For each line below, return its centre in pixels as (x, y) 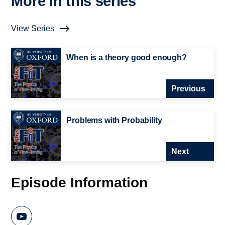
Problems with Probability (114, 121)
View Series (33, 29)
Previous (188, 89)
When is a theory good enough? (127, 58)
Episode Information (80, 183)
